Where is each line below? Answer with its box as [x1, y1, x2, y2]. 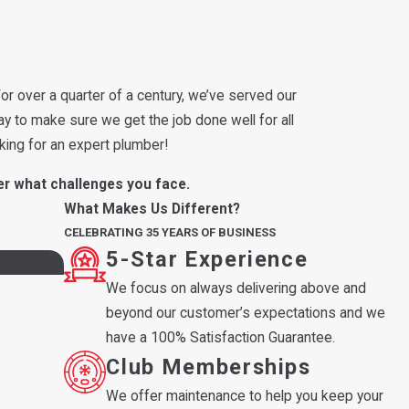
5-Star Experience [106, 246, 309, 272]
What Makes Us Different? [63, 200, 240, 217]
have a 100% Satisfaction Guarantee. [106, 329, 336, 346]
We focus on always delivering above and [106, 279, 367, 297]
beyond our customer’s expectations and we [106, 304, 386, 321]
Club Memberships [106, 353, 311, 380]
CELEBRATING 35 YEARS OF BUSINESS [63, 225, 276, 239]
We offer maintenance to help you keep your [106, 387, 384, 404]
